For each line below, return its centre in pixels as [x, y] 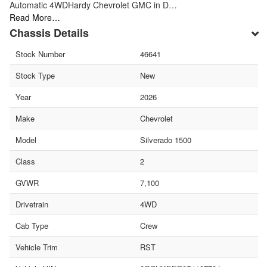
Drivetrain [32, 204]
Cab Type [32, 225]
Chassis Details [49, 32]
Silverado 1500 [165, 139]
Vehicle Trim [37, 247]
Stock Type [35, 75]
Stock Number [40, 54]
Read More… [35, 17]
